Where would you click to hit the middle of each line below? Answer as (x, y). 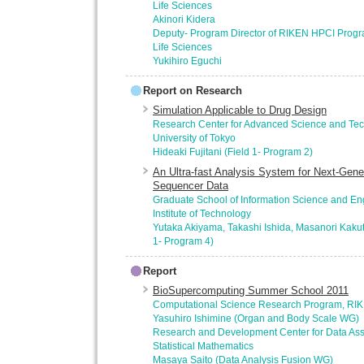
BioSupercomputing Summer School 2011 (251, 290)
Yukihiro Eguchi (187, 61)
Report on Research (193, 91)
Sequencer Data (191, 186)
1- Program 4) (183, 241)
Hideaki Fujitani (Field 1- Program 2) (233, 152)
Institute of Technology (202, 213)
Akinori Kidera (184, 19)
